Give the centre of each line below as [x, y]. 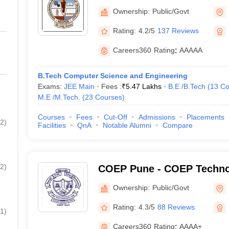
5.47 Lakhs [143, 86]
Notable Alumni [127, 125]
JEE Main [79, 86]
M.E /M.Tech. [59, 97]
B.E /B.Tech [187, 86]
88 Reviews [176, 207]
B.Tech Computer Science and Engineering [112, 76]
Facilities [52, 125]
